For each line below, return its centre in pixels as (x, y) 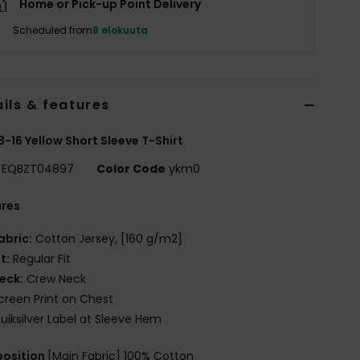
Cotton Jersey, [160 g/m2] (108, 238)
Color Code (131, 168)
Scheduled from (53, 30)
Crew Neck (55, 278)
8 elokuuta (121, 30)
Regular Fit (41, 258)
